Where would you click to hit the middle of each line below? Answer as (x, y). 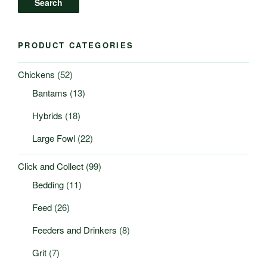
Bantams (50, 93)
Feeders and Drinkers (74, 230)
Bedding (48, 185)
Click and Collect (51, 166)
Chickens (36, 74)
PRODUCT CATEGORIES (76, 45)
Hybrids (47, 116)
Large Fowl (54, 138)
